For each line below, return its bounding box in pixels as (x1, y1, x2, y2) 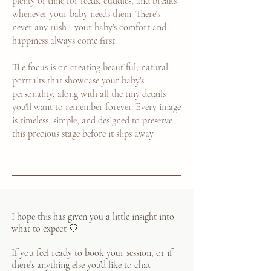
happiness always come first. (12, 34, 117, 47)
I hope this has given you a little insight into (11, 211, 174, 223)
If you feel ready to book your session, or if (11, 247, 172, 259)
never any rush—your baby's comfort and (12, 21, 166, 33)
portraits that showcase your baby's (12, 74, 144, 87)
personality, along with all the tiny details (12, 88, 166, 100)
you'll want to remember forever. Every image (12, 101, 181, 113)
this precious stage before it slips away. (12, 128, 155, 140)
